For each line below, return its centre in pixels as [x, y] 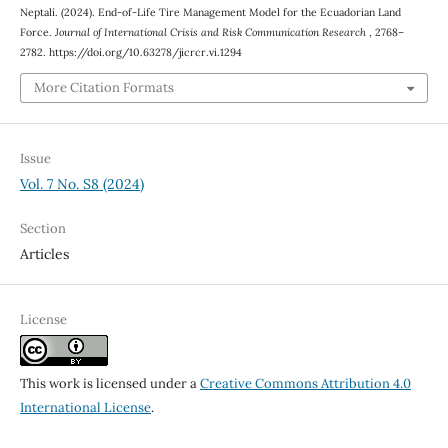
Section [42, 228]
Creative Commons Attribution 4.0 [305, 383]
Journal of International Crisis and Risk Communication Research [211, 32]
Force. [37, 32]
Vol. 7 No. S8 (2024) [81, 183]
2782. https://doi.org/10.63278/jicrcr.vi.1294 [130, 52]
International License [85, 407]
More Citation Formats [103, 87]
